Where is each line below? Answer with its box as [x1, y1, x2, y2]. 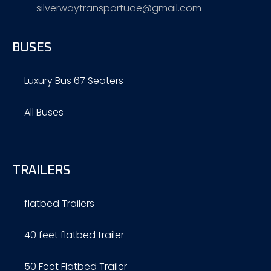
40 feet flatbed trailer [24, 227, 124, 242]
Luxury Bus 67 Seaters [24, 73, 123, 88]
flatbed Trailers [24, 196, 94, 211]
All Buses [24, 105, 64, 119]
